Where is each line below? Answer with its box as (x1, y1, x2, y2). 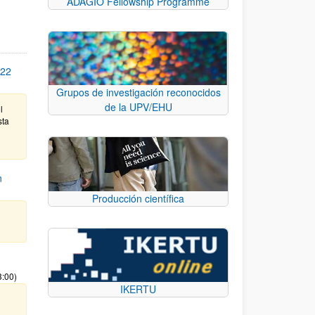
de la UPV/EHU (104, 100, 172, 115)
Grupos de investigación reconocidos (56, 85, 221, 100)
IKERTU (120, 282, 156, 297)
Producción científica (92, 191, 184, 205)
